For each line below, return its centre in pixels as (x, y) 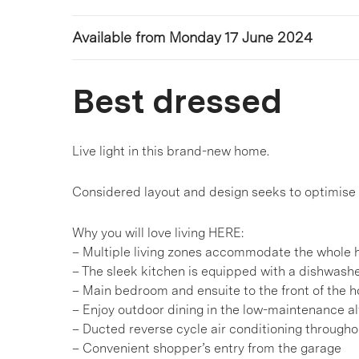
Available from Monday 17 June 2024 (192, 37)
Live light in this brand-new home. (171, 151)
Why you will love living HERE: (158, 233)
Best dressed (177, 101)
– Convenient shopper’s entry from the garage (207, 348)
